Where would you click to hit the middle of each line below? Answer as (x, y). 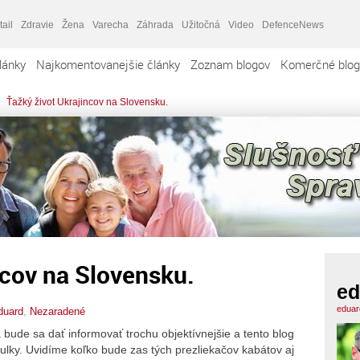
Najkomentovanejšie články (108, 64)
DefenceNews (293, 25)
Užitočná (201, 25)
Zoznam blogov (230, 64)
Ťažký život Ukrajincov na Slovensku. (87, 102)
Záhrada (155, 25)
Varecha (110, 25)
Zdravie (37, 25)
